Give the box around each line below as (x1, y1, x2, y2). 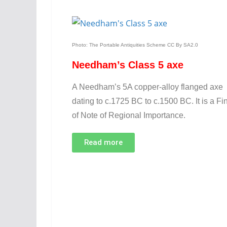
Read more (84, 138, 123, 147)
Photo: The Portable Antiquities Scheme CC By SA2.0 (72, 42, 198, 48)
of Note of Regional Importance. (72, 111, 185, 120)
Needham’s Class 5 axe (72, 59, 183, 70)
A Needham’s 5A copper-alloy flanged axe (72, 83, 223, 91)
